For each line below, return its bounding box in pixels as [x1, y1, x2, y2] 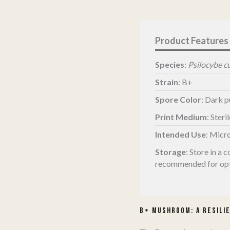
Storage [155, 146, 186, 157]
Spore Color [155, 94, 201, 104]
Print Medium [155, 111, 207, 122]
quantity [139, 17, 168, 28]
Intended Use [155, 129, 206, 139]
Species [155, 59, 184, 69]
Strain [155, 76, 178, 87]
